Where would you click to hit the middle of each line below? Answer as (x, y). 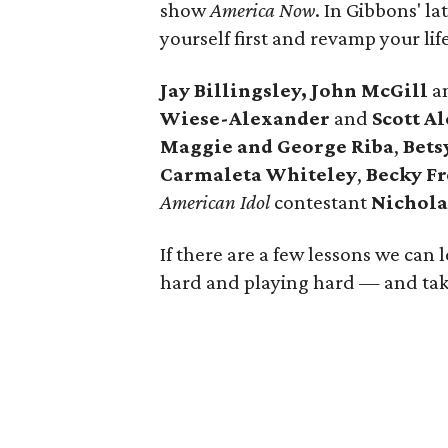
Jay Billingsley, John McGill (296, 90)
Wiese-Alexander (247, 118)
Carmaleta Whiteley (258, 174)
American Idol (215, 202)
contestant (320, 202)
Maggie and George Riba (277, 146)
